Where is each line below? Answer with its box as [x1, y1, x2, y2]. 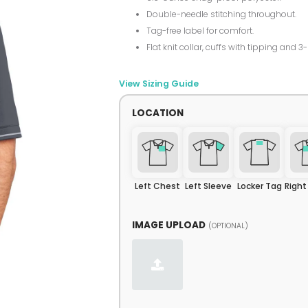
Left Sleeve [185, 179, 232, 192]
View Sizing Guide [118, 78, 199, 89]
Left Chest [135, 179, 181, 192]
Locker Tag [236, 179, 282, 192]
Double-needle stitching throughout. [146, 8, 296, 20]
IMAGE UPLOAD [132, 218, 206, 232]
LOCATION [132, 106, 184, 120]
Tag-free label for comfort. [146, 25, 254, 36]
